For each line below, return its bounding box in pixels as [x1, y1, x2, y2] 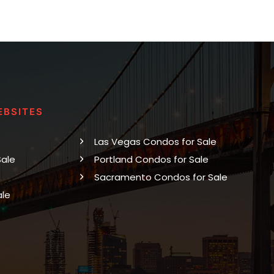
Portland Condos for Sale [94, 152, 209, 166]
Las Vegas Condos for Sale [94, 135, 217, 148]
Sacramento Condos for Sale [94, 170, 228, 183]
